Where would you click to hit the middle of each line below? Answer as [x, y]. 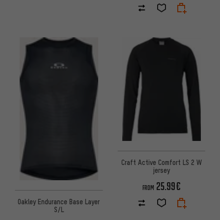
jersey [161, 170]
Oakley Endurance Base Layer [59, 202]
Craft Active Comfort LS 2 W [161, 162]
